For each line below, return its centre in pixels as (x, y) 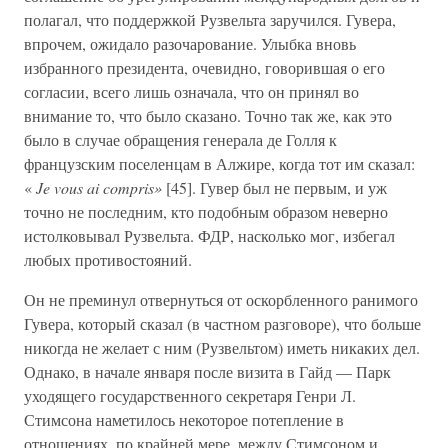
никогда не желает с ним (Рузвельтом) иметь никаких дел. (222, 347)
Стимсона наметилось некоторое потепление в (184, 419)
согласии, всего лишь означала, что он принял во (191, 91)
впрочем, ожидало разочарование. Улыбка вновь (190, 43)
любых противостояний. (108, 259)
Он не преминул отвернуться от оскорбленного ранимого (221, 299)
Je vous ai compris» (99, 187)
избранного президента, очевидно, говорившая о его (204, 67)
